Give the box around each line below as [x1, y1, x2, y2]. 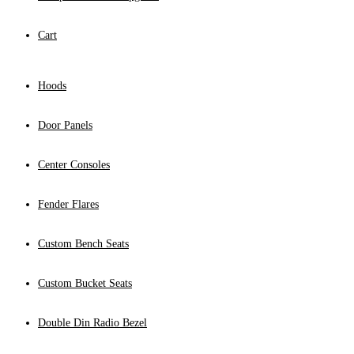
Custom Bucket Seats [38, 277, 132, 290]
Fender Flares [38, 198, 99, 211]
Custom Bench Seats [38, 238, 129, 250]
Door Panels [38, 119, 92, 132]
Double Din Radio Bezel [38, 317, 147, 330]
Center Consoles [38, 159, 110, 171]
